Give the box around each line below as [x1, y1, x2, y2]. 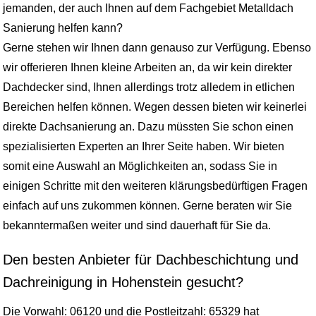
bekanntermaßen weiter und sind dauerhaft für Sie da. [3, 219, 271, 232]
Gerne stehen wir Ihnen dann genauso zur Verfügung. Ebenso [3, 42, 311, 54]
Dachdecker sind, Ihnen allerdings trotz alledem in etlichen [3, 81, 295, 94]
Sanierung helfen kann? [3, 22, 123, 35]
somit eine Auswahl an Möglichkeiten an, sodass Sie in [3, 160, 277, 173]
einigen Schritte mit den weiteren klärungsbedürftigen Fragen [3, 180, 308, 193]
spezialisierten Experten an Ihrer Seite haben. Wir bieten [3, 140, 284, 153]
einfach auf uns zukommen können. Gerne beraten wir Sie [3, 200, 292, 212]
